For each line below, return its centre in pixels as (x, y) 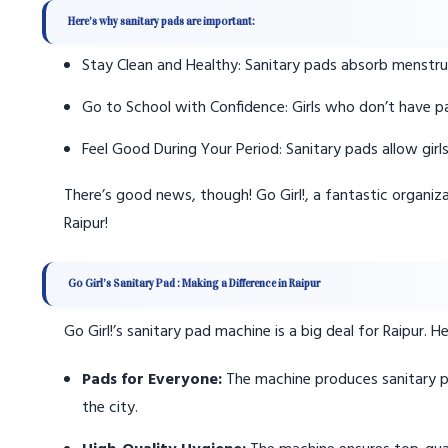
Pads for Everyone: (154, 380)
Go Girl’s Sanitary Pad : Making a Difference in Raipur (194, 283)
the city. (110, 408)
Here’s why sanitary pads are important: (161, 21)
